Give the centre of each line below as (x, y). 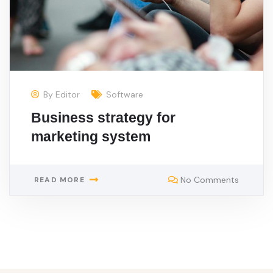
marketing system (91, 137)
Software (125, 95)
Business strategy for (103, 118)
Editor (68, 95)
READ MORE (59, 180)
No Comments (210, 180)
